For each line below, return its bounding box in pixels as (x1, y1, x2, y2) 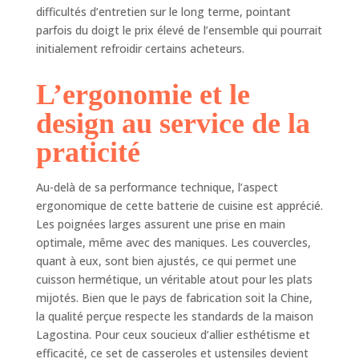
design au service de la (35, 107, 310, 139)
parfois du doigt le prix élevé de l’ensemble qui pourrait (35, 22, 322, 38)
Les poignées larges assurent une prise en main (35, 216, 285, 232)
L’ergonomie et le (35, 78, 250, 111)
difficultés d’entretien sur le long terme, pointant (35, 3, 291, 19)
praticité (35, 135, 140, 168)
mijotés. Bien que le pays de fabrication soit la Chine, (35, 289, 313, 305)
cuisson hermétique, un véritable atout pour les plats (35, 271, 313, 287)
